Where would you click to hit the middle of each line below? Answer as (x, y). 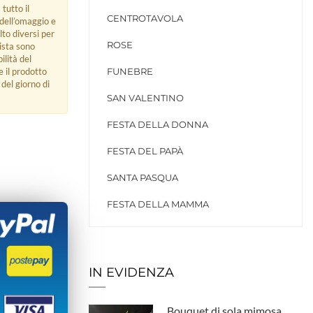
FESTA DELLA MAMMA (158, 204)
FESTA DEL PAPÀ (145, 151)
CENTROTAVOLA (145, 18)
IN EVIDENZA (131, 272)
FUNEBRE (130, 71)
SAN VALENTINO (145, 98)
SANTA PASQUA (143, 177)
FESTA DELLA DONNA (158, 124)
